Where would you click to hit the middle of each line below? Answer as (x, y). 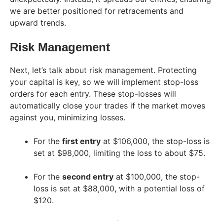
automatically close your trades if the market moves (108, 106)
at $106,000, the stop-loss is (155, 141)
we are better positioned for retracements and (97, 11)
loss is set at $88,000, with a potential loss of (119, 189)
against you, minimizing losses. (68, 118)
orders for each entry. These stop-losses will (93, 94)
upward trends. (38, 23)
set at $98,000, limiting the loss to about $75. (119, 153)
